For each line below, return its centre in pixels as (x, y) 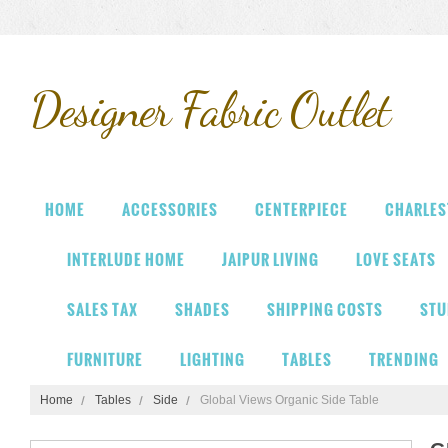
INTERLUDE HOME (126, 259)
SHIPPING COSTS (325, 309)
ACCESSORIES (170, 209)
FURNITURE (105, 359)
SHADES (202, 309)
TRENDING (404, 359)
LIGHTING (212, 359)
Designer (100, 109)
